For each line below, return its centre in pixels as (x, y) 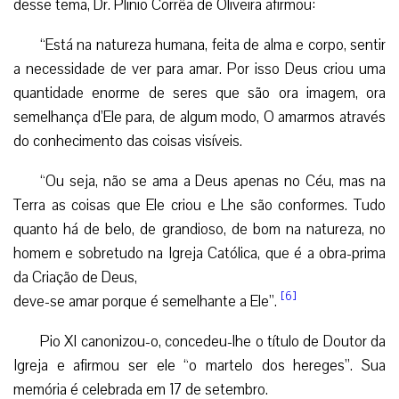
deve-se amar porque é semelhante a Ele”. (147, 301)
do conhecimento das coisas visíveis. (128, 141)
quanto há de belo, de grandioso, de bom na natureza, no (199, 229)
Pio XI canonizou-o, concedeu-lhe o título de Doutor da (213, 341)
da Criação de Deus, (75, 277)
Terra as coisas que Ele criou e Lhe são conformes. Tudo (199, 205)
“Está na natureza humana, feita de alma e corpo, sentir (213, 45)
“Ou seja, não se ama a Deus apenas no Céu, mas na (213, 181)
